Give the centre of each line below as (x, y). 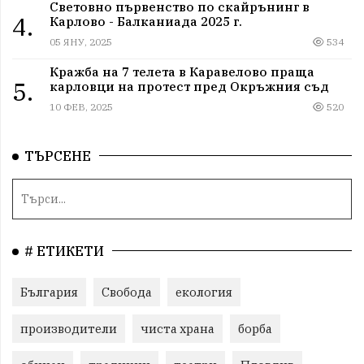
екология (204, 292)
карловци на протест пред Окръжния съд (189, 87)
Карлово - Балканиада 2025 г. (145, 21)
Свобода (127, 292)
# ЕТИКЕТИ (64, 251)
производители (69, 329)
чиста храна (178, 329)
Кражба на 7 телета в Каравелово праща (182, 72)
